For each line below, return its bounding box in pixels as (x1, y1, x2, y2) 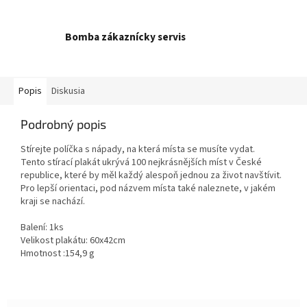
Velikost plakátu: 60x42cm (21, 234, 125, 248)
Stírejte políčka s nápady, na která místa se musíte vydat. (21, 143, 255, 157)
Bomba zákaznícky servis (65, 29, 186, 45)
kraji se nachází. (21, 195, 85, 209)
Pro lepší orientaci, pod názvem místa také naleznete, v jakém (21, 182, 275, 196)
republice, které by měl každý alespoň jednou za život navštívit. (21, 169, 282, 183)
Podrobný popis (21, 116, 106, 132)
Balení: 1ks (21, 221, 64, 235)
